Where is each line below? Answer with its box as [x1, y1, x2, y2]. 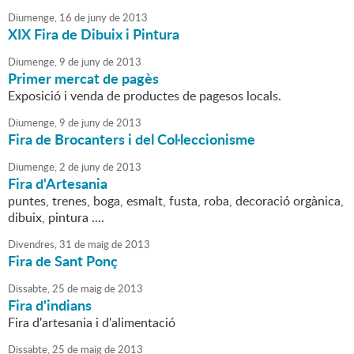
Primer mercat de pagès [8, 68, 159, 89]
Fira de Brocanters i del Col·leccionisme [8, 129, 255, 150]
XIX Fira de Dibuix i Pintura [8, 24, 179, 45]
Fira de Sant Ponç [8, 250, 118, 272]
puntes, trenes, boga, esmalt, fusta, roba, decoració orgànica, [8, 192, 344, 210]
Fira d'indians [8, 295, 92, 316]
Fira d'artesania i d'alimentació [8, 314, 175, 332]
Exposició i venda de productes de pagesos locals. [8, 87, 281, 105]
